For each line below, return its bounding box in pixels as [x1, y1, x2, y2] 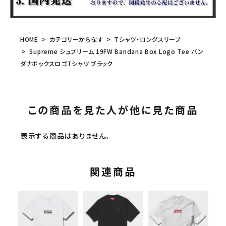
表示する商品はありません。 [21, 131, 110, 141]
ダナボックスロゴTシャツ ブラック [20, 59, 113, 68]
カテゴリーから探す [49, 35, 103, 44]
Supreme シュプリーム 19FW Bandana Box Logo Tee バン [27, 47, 204, 56]
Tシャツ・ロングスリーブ [114, 35, 181, 44]
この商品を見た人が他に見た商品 [28, 102, 198, 118]
